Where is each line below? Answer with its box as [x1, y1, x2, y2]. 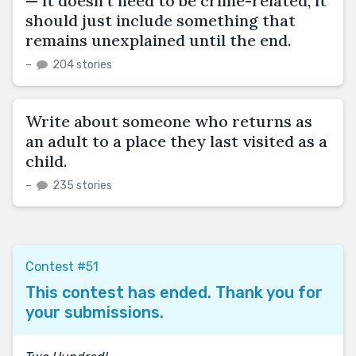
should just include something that [25, 10, 296, 30]
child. [25, 150, 68, 171]
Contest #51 [25, 258, 99, 274]
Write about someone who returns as [25, 110, 312, 131]
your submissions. [25, 302, 164, 322]
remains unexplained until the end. [25, 29, 292, 50]
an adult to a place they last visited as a [25, 130, 327, 151]
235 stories [50, 178, 112, 192]
